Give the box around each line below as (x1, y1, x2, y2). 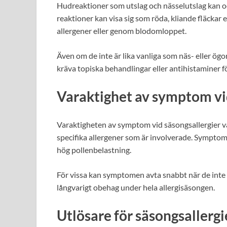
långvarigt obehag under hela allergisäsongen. (57, 182, 215, 193)
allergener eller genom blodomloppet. (57, 25, 186, 35)
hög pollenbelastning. (57, 145, 131, 155)
